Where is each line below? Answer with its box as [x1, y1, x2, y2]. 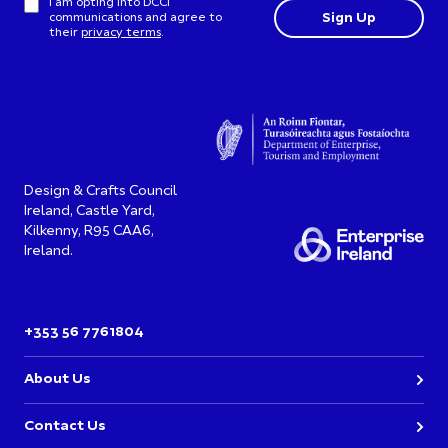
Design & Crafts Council [24, 184, 177, 200]
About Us [24, 372, 91, 388]
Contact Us [24, 419, 106, 435]
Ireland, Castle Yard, [24, 204, 155, 220]
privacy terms [81, 27, 161, 40]
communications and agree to [49, 12, 222, 25]
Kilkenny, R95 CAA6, [24, 224, 154, 240]
